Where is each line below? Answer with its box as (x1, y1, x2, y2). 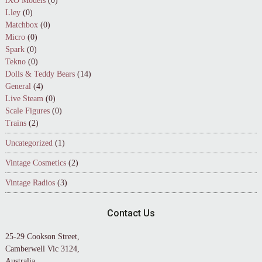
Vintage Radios (5, 178, 55, 187)
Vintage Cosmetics (5, 158, 66, 167)
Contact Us (106, 207, 155, 219)
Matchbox (5, 20, 38, 29)
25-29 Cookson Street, (5, 232, 80, 241)
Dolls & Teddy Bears (5, 69, 75, 78)
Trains (5, 118, 26, 127)
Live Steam (5, 94, 43, 103)
